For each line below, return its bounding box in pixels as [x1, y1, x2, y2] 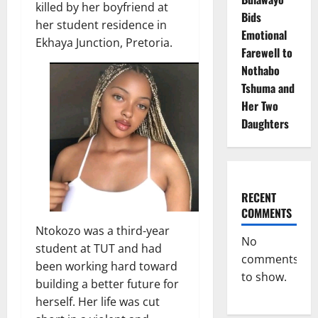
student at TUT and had [35, 240, 162, 256]
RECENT [241, 188, 276, 206]
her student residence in [35, 17, 167, 33]
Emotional [241, 26, 287, 43]
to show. [241, 268, 287, 285]
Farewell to [241, 43, 292, 61]
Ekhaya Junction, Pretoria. [35, 35, 172, 51]
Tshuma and [241, 79, 295, 97]
